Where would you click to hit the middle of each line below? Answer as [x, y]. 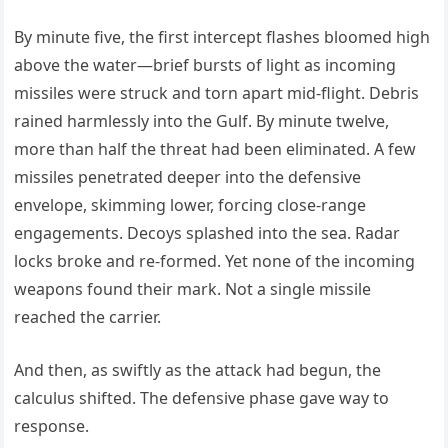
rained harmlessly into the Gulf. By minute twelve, [202, 120]
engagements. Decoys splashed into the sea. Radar [207, 232]
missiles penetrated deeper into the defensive [188, 176]
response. [52, 425]
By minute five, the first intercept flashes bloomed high [222, 36]
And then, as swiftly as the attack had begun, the [198, 369]
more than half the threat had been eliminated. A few [215, 148]
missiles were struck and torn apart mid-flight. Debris [217, 92]
